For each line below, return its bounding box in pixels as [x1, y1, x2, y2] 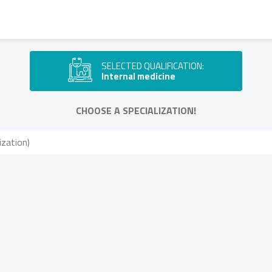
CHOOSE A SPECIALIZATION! [76, 103, 196, 118]
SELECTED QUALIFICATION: [101, 59, 204, 73]
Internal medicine [101, 69, 175, 83]
